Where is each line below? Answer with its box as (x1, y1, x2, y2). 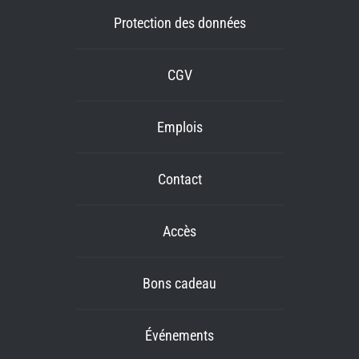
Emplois (156, 119, 203, 135)
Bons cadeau (143, 275, 216, 292)
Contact (157, 171, 202, 188)
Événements (145, 327, 214, 344)
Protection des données (113, 14, 246, 31)
